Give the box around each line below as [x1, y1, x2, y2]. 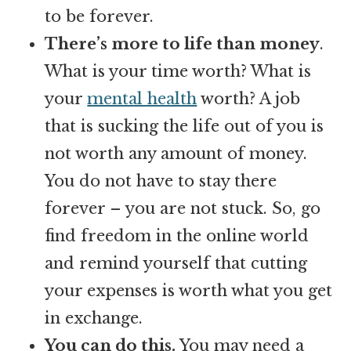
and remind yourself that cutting [45, 253, 308, 273]
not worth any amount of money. [45, 143, 308, 163]
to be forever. [45, 6, 154, 26]
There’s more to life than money [45, 34, 320, 53]
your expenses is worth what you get [45, 280, 333, 300]
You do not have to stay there [45, 171, 277, 190]
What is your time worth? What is [45, 61, 312, 81]
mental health [87, 89, 197, 108]
